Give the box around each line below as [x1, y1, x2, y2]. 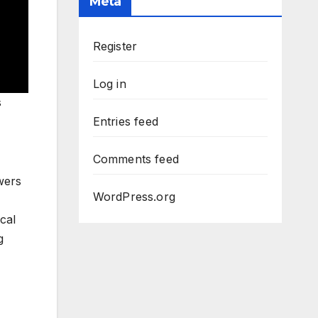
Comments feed [92, 152, 180, 167]
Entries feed [92, 114, 158, 129]
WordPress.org [92, 190, 176, 204]
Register [92, 39, 138, 54]
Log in [92, 77, 126, 92]
